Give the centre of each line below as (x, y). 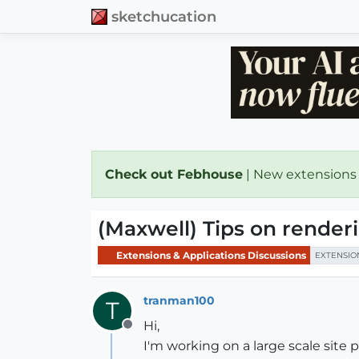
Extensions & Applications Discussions (210, 255)
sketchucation (164, 16)
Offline (148, 333)
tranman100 (179, 300)
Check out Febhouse (174, 174)
